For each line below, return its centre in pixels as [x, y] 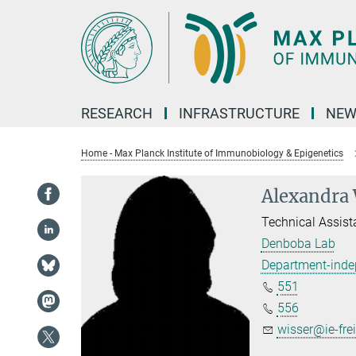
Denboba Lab [298, 244]
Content [26, 36]
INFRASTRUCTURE [239, 113]
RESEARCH [117, 113]
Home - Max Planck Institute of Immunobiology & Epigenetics [212, 153]
